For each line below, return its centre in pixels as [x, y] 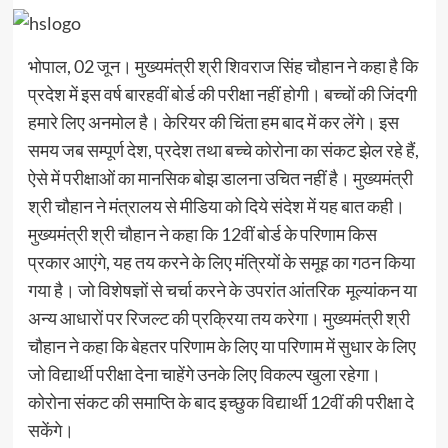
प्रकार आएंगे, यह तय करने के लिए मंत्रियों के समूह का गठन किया [221, 262]
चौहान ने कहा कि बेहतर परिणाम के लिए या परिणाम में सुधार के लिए [221, 346]
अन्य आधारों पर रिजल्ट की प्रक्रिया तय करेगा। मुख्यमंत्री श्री [218, 318]
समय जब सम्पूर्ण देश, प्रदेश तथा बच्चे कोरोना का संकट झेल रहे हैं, [223, 150]
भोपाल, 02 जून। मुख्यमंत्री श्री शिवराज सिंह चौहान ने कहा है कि [222, 66]
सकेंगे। [50, 430]
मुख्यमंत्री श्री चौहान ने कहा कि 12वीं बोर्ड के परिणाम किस [202, 234]
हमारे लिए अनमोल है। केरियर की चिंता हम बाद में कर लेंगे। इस [213, 122]
